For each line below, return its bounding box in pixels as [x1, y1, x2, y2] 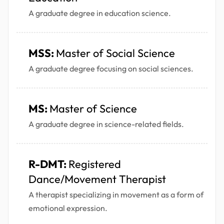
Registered [68, 157, 121, 171]
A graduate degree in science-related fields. [28, 119, 184, 129]
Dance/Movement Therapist [28, 172, 166, 186]
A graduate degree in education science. [28, 8, 171, 18]
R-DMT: [28, 157, 68, 171]
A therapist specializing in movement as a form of [28, 189, 203, 200]
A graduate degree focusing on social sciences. [28, 63, 193, 74]
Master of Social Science [56, 46, 175, 60]
